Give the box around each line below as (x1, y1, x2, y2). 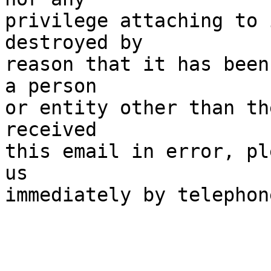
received (5, 119, 97, 141)
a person (5, 75, 97, 97)
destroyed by (5, 31, 143, 54)
